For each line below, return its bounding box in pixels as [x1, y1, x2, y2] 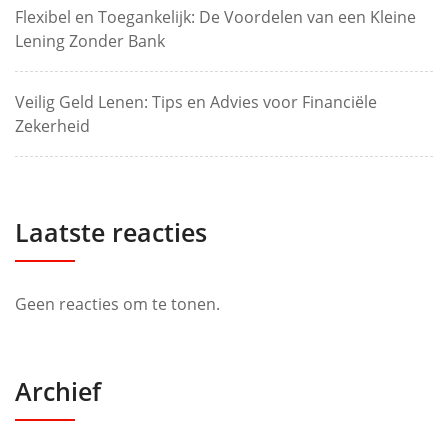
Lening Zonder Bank [15, 30, 165, 52]
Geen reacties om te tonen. [15, 293, 220, 315]
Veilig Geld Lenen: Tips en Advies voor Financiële [15, 91, 377, 113]
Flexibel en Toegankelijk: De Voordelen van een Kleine [15, 6, 416, 28]
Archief [15, 374, 101, 408]
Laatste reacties [15, 215, 207, 249]
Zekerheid [15, 115, 90, 137]
